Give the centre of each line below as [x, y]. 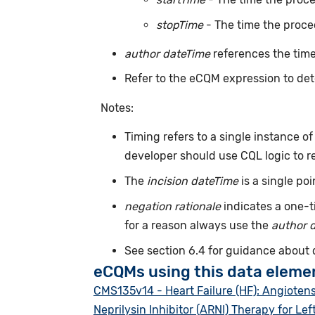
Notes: [118, 108]
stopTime [179, 25]
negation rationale [173, 207]
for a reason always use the [198, 226]
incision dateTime [193, 181]
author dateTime [168, 53]
